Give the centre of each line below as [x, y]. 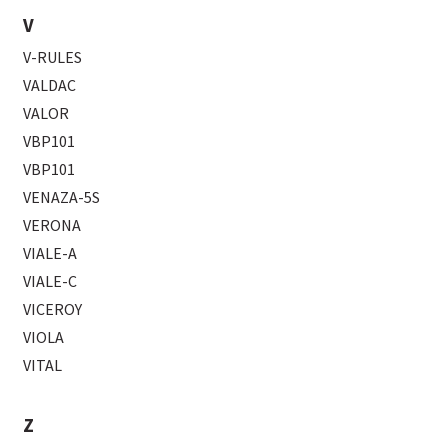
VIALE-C [50, 280]
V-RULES [53, 56]
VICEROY [53, 308]
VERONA [52, 224]
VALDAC [50, 84]
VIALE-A [50, 252]
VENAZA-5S [62, 196]
